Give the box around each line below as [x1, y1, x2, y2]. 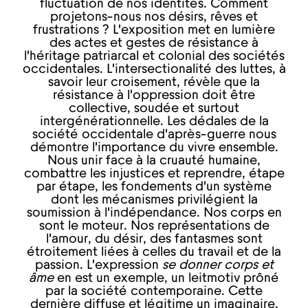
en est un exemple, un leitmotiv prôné [57, 272, 279, 285]
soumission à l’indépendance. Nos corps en [26, 206, 282, 220]
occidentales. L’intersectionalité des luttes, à [22, 63, 286, 76]
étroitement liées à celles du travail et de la [27, 245, 281, 259]
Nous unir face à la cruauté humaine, [47, 154, 261, 168]
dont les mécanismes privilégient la [50, 193, 258, 207]
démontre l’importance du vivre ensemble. [30, 141, 278, 155]
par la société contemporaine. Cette [45, 285, 263, 298]
